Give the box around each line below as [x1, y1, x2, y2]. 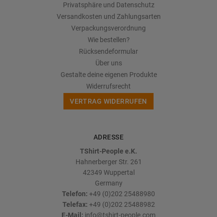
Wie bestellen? [87, 36, 130, 44]
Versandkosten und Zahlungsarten [56, 13, 161, 20]
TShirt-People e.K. [80, 147, 137, 155]
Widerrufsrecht [86, 82, 131, 90]
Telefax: [62, 201, 88, 208]
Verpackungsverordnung [71, 24, 146, 32]
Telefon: [62, 190, 88, 198]
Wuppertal [102, 169, 135, 176]
